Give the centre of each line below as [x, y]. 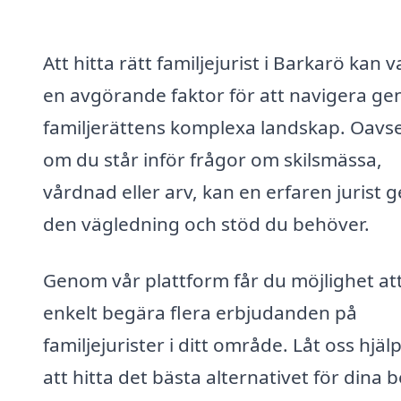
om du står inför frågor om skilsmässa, [213, 159]
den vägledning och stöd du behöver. [206, 223]
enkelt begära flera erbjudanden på [200, 313]
